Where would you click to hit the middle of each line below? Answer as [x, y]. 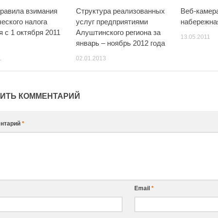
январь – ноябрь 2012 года [121, 43]
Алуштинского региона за [118, 32]
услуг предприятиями [112, 21]
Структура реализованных [121, 11]
